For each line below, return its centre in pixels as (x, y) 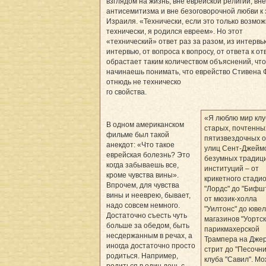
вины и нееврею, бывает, (148, 196)
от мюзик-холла (230, 199)
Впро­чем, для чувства (143, 186)
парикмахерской (232, 229)
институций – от (231, 169)
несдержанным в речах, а (149, 236)
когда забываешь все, (142, 165)
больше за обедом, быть (148, 226)
